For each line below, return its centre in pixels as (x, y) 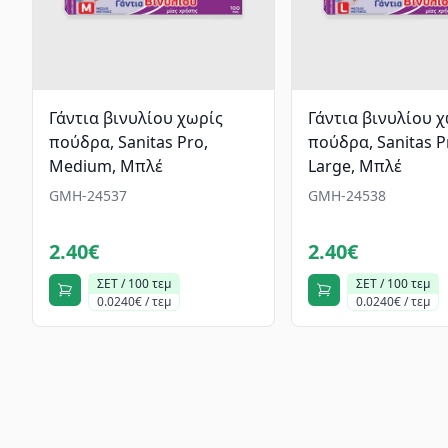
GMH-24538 (347, 196)
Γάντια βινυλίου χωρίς (136, 118)
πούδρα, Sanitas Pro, (128, 142)
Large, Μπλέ (355, 166)
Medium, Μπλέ (106, 166)
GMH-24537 (88, 196)
